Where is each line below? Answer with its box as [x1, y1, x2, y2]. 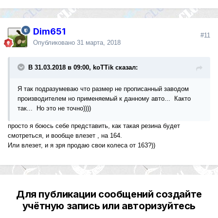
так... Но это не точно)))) [18, 105, 93, 112]
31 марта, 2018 [77, 39, 121, 47]
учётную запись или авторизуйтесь [22, 200, 196, 212]
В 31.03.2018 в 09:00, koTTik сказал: [28, 64, 138, 72]
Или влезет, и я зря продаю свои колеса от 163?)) [8, 142, 155, 149]
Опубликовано [33, 39, 77, 47]
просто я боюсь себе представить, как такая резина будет [8, 122, 180, 130]
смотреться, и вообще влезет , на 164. [8, 132, 124, 140]
